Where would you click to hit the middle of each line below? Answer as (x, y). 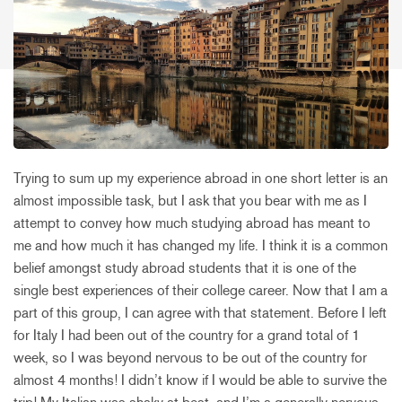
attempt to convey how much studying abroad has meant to (192, 223)
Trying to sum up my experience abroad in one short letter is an (201, 178)
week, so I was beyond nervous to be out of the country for (190, 357)
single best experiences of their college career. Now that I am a (201, 290)
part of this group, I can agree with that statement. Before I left (200, 312)
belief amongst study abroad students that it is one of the (185, 267)
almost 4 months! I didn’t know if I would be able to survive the (200, 380)
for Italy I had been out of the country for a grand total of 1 (187, 335)
